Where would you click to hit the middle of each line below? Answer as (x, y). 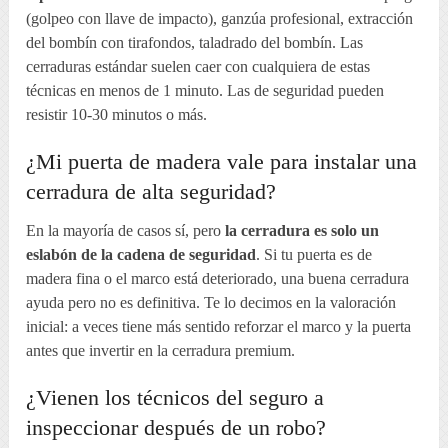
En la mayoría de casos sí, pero (126, 230)
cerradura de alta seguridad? (151, 191)
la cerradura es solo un (302, 230)
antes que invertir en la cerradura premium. (161, 350)
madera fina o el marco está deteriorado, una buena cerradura (218, 278)
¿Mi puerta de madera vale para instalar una (222, 161)
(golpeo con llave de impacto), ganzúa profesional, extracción (220, 18)
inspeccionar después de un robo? (176, 427)
